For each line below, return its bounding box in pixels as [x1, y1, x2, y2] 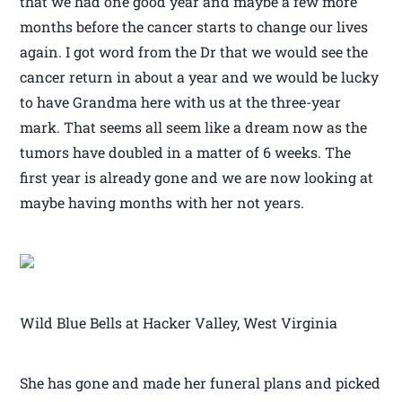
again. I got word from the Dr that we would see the [20, 42, 369, 62]
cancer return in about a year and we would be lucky [20, 67, 380, 87]
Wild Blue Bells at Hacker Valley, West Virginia [20, 313, 338, 333]
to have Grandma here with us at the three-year [20, 92, 342, 112]
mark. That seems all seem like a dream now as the [20, 118, 368, 137]
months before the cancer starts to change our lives [20, 17, 369, 37]
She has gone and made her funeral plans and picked [20, 373, 381, 393]
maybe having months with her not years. [20, 193, 305, 213]
